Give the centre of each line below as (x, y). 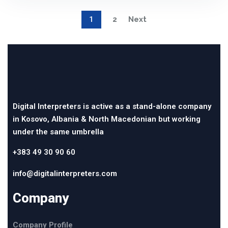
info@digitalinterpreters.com (65, 173)
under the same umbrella (58, 132)
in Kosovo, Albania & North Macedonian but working (107, 119)
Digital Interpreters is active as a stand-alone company (112, 106)
